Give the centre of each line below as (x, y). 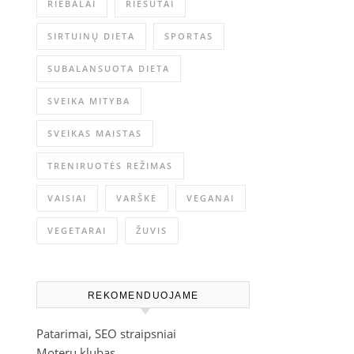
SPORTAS (189, 36)
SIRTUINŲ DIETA (91, 36)
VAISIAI (67, 198)
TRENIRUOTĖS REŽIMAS (110, 166)
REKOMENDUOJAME (143, 296)
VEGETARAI (77, 230)
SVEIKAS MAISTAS (95, 133)
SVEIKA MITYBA (89, 101)
